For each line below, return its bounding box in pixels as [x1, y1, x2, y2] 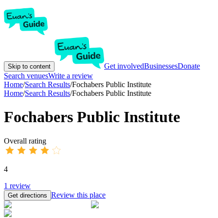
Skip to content [8, 63, 51, 70]
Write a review [48, 72, 93, 80]
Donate [178, 62, 200, 70]
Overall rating [4, 136, 46, 145]
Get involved [104, 62, 144, 70]
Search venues [4, 72, 48, 80]
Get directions [8, 191, 47, 199]
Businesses [144, 62, 178, 70]
